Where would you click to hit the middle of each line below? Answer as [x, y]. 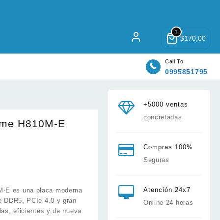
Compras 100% [168, 147]
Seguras [156, 160]
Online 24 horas [168, 203]
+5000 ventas [165, 105]
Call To [174, 61]
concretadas [163, 117]
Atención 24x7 [167, 190]
